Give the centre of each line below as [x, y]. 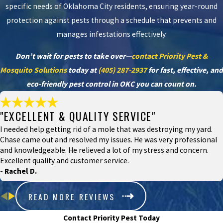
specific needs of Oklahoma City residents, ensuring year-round [111, 6]
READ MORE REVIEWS [72, 196]
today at [82, 70]
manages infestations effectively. [111, 34]
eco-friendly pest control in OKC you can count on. [111, 84]
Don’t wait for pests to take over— [73, 56]
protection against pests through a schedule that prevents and [111, 20]
